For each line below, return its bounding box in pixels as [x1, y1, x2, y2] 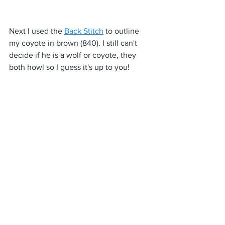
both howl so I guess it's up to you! [9, 62, 130, 71]
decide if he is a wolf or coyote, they [9, 50, 138, 59]
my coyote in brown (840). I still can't [9, 38, 139, 47]
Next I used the [9, 26, 64, 35]
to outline [103, 26, 141, 35]
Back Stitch [64, 26, 103, 35]
